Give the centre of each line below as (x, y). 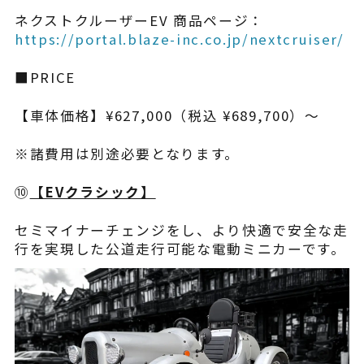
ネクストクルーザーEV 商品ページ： (139, 21)
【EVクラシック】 (93, 191)
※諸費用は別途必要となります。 (127, 153)
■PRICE (45, 78)
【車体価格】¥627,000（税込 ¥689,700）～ (167, 115)
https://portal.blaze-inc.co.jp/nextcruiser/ (179, 39)
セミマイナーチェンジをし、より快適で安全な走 (181, 230)
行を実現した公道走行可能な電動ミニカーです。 (180, 248)
